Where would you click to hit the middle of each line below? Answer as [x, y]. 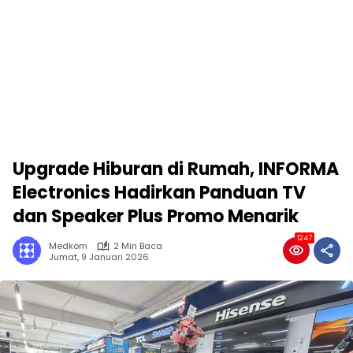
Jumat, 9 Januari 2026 [99, 256]
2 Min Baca [138, 246]
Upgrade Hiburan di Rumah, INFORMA [176, 169]
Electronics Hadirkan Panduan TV [159, 193]
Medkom [68, 246]
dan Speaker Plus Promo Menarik [156, 216]
